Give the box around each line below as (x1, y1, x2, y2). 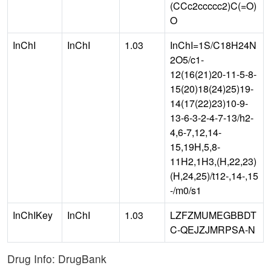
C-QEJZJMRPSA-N (170, 223, 255, 237)
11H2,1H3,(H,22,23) (170, 154, 256, 169)
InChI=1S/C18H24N (170, 38, 256, 53)
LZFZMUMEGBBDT (170, 208, 256, 223)
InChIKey (13, 208, 53, 223)
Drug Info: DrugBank (7, 251, 106, 267)
